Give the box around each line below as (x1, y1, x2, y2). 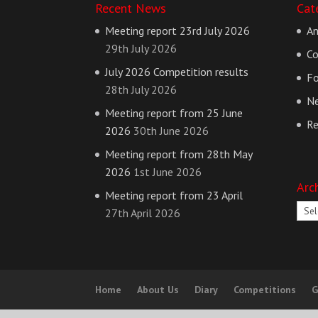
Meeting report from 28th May (105, 146, 253, 161)
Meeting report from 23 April (105, 187, 243, 202)
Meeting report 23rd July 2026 (105, 23, 251, 38)
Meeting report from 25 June (105, 105, 243, 120)
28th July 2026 (105, 82, 177, 97)
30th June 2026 (133, 123, 209, 138)
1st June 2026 (133, 164, 202, 179)
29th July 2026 (105, 40, 177, 55)
